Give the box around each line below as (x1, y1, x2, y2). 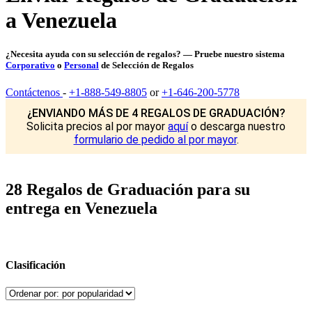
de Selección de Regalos (99, 60, 194, 71)
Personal (64, 60, 99, 71)
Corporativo (6, 60, 55, 71)
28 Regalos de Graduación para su (6, 180, 250, 199)
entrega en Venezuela (6, 199, 157, 218)
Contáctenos (6, 86, 60, 99)
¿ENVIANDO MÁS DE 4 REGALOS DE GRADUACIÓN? (26, 107, 286, 120)
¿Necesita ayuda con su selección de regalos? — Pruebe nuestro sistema (6, 49, 285, 60)
